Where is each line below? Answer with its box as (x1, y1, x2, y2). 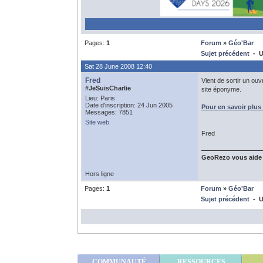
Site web (85, 119, 109, 126)
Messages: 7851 (85, 109, 133, 116)
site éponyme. (201, 86, 241, 93)
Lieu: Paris (85, 95, 115, 102)
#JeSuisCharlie (85, 85, 131, 92)
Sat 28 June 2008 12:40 (85, 63, 152, 70)
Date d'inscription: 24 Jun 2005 (85, 102, 173, 109)
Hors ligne (85, 170, 114, 177)
